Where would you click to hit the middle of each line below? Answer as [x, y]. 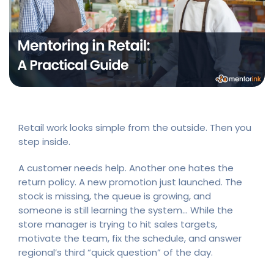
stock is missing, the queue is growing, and [115, 196]
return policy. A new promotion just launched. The [130, 182]
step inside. [44, 141]
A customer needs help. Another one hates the [126, 168]
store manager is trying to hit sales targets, [118, 224]
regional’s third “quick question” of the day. [116, 252]
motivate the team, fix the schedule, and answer [130, 238]
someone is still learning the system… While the [126, 210]
